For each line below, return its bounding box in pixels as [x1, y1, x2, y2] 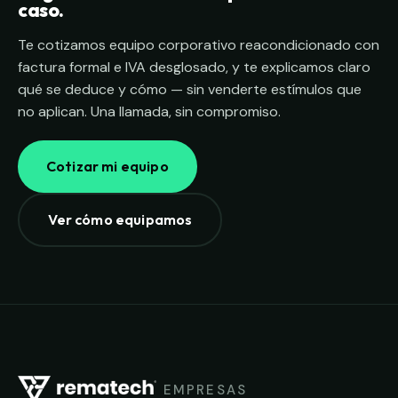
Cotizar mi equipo [46, 156, 169, 175]
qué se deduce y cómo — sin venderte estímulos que [18, 80, 362, 99]
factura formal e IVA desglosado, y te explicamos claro [18, 58, 370, 77]
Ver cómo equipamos [47, 211, 193, 229]
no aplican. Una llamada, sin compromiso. [18, 102, 281, 122]
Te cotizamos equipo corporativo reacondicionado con [18, 36, 379, 55]
